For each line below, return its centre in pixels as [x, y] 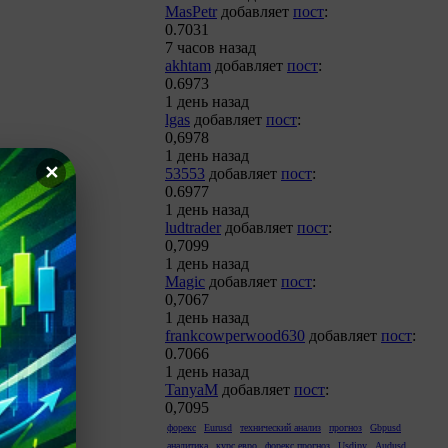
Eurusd [218, 427]
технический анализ [280, 427]
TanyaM [191, 389]
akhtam [188, 65]
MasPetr [191, 11]
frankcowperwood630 [235, 335]
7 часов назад [210, 47]
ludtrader [193, 227]
